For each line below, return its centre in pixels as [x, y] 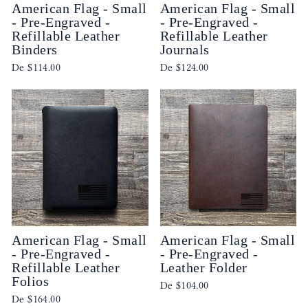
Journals [185, 49]
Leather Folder [203, 267]
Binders [35, 49]
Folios [30, 281]
